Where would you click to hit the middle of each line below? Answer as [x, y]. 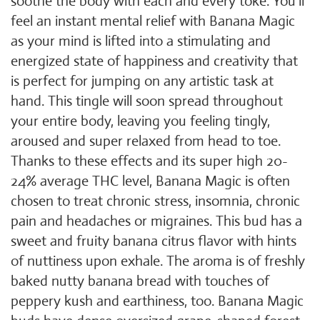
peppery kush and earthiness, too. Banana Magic [157, 301]
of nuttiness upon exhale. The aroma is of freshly [158, 261]
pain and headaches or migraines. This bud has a [156, 221]
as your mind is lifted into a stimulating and [141, 41]
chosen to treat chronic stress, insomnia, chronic [155, 201]
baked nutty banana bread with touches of [140, 281]
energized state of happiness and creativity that [154, 61]
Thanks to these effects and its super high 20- [149, 161]
